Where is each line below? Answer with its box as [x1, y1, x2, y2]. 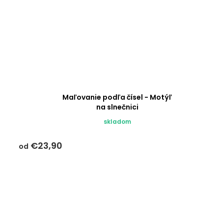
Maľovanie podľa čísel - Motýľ [62, 92, 172, 103]
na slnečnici [96, 102, 138, 112]
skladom [103, 117, 131, 126]
